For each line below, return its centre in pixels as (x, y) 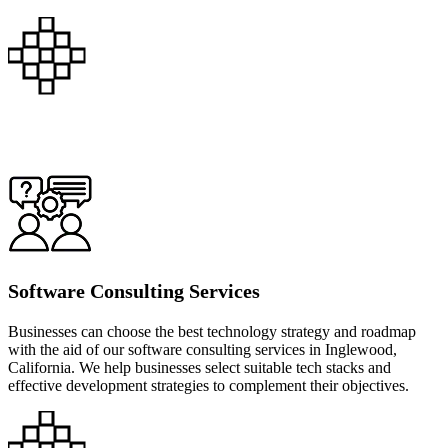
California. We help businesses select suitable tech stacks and (199, 367)
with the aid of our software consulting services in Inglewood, (202, 349)
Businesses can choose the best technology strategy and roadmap (212, 331)
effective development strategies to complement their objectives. (208, 385)
